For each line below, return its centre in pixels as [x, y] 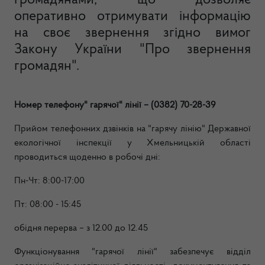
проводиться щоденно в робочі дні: [87, 157]
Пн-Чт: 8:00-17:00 [49, 181]
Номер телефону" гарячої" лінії [79, 105]
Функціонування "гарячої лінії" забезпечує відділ [132, 252]
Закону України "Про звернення [132, 50]
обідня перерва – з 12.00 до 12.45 [81, 228]
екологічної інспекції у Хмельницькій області [132, 143]
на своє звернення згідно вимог [132, 33]
